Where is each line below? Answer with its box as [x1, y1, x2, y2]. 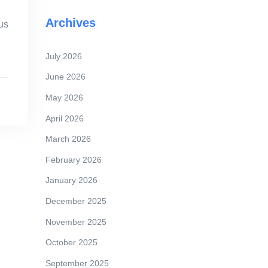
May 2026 [45, 92, 83, 102]
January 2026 [45, 175, 98, 185]
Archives [45, 16, 96, 29]
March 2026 [45, 134, 91, 144]
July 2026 [45, 51, 82, 61]
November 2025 [45, 217, 106, 227]
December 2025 [45, 196, 106, 206]
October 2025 [45, 237, 98, 248]
